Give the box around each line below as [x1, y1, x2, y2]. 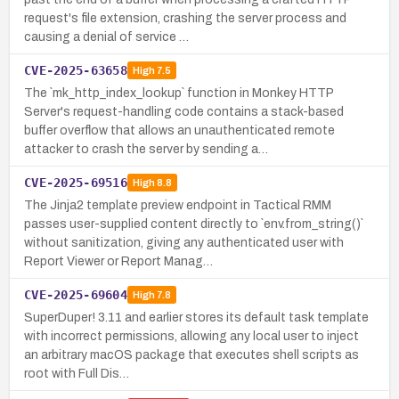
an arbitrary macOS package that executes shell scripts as [24, 347, 359, 362]
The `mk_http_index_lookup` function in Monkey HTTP [24, 85, 333, 100]
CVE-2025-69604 [24, 287, 127, 302]
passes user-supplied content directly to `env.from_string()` [24, 216, 363, 231]
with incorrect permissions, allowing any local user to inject [24, 329, 359, 343]
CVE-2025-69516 [24, 175, 127, 190]
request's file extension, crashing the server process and [24, 11, 346, 25]
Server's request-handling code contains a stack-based [24, 104, 344, 118]
